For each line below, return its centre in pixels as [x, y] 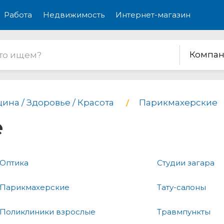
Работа [18, 15]
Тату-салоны [181, 187]
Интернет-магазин [153, 15]
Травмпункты [184, 211]
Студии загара [186, 162]
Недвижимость [74, 15]
